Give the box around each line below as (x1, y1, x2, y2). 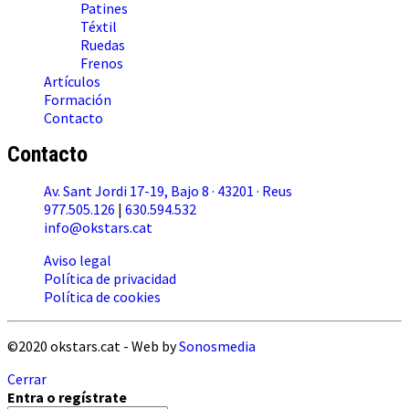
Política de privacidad (44, 269, 176, 288)
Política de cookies (44, 288, 161, 307)
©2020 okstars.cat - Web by (7, 337, 179, 356)
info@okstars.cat (44, 218, 152, 237)
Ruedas (80, 36, 125, 55)
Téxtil (80, 17, 117, 37)
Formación (44, 90, 111, 110)
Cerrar (7, 370, 47, 389)
